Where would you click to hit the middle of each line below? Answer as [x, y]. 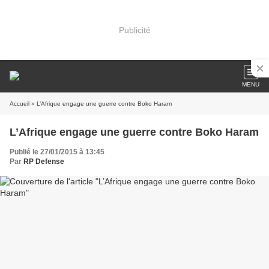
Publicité [134, 30]
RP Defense [44, 162]
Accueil [20, 104]
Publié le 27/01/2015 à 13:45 [57, 152]
